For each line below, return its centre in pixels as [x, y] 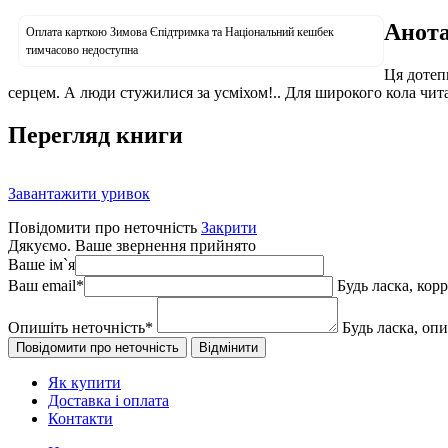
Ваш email [42, 285]
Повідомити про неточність [102, 227]
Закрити [229, 227]
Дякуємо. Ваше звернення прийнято [132, 245]
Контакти [80, 418]
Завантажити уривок [79, 193]
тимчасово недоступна [82, 49]
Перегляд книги [95, 134]
